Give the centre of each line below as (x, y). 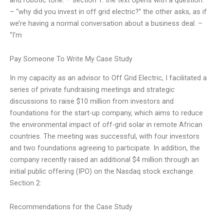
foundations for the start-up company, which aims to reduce (106, 113)
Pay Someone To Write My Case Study (71, 59)
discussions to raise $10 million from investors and (92, 101)
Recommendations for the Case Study (71, 207)
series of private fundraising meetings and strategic (92, 89)
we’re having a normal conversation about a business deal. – (106, 23)
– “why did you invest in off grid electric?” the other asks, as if (108, 11)
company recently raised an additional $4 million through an (104, 159)
